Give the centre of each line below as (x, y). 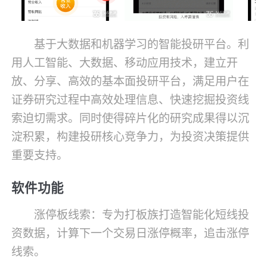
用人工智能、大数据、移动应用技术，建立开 (125, 63)
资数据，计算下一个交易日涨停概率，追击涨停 (131, 234)
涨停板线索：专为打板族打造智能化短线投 (142, 215)
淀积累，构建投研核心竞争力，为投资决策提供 (131, 137)
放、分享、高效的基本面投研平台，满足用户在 (131, 82)
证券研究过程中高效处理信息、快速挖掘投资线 (131, 100)
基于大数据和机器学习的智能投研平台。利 (142, 45)
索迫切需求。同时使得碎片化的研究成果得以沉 (131, 119)
